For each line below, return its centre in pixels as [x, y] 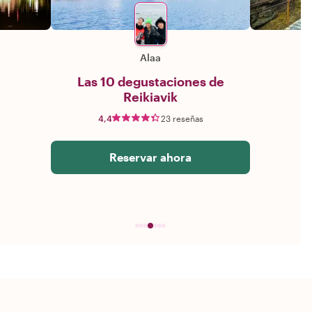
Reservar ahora [150, 157]
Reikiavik [150, 97]
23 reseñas [182, 119]
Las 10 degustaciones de [150, 82]
